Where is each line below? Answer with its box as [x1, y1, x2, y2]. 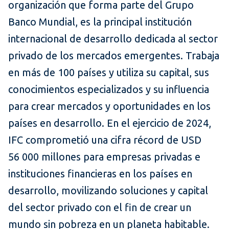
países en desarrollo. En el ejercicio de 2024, [8, 117, 211, 129]
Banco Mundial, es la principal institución [8, 16, 192, 28]
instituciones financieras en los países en [8, 168, 192, 180]
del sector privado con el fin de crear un [8, 201, 191, 214]
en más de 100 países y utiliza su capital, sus [8, 66, 209, 79]
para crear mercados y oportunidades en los [8, 100, 211, 112]
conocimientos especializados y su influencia [8, 83, 209, 96]
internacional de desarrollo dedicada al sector [8, 33, 218, 45]
